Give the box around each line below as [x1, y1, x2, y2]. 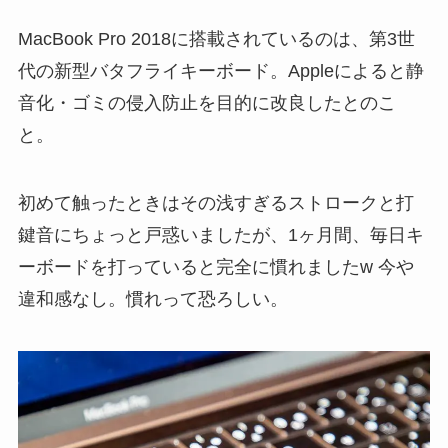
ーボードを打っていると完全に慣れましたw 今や [17, 257, 414, 278]
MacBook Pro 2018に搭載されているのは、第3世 [17, 29, 415, 50]
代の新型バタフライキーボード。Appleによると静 [17, 61, 424, 82]
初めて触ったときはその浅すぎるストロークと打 [17, 193, 414, 214]
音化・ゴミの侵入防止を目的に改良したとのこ [17, 93, 396, 114]
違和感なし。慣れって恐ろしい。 [17, 289, 288, 310]
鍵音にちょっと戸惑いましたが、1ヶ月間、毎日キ [17, 225, 424, 246]
